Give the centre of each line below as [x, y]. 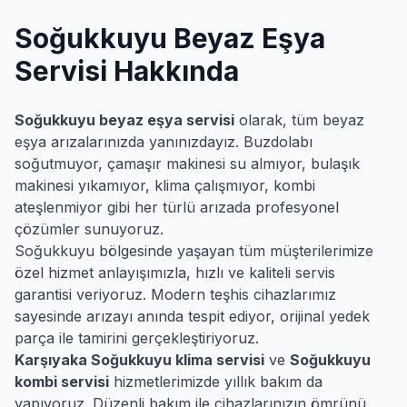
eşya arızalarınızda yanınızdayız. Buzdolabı [164, 142]
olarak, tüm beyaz [299, 120]
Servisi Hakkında [127, 71]
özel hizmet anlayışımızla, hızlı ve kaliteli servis [175, 273]
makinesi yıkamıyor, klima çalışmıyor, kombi [165, 185]
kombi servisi [62, 382]
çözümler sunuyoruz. [89, 229]
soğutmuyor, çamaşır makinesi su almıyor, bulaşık [187, 164]
